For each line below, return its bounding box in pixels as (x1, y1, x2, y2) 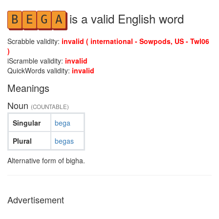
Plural (12, 135, 32, 146)
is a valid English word (66, 10, 184, 27)
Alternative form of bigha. (7, 155, 85, 165)
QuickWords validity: (7, 66, 72, 75)
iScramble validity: (7, 56, 65, 66)
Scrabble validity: (7, 36, 62, 46)
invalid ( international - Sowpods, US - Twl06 (62, 36, 209, 46)
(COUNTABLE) (31, 103, 69, 110)
